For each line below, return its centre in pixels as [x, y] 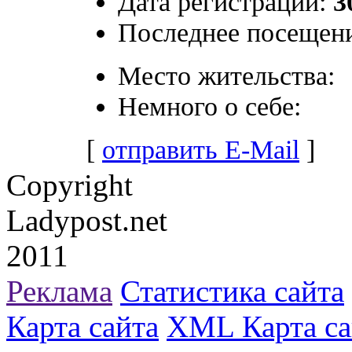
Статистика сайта [232, 291]
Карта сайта [82, 326]
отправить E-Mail [201, 149]
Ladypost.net [87, 220]
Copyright [70, 185]
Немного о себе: [209, 106]
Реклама [59, 291]
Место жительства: [226, 75]
